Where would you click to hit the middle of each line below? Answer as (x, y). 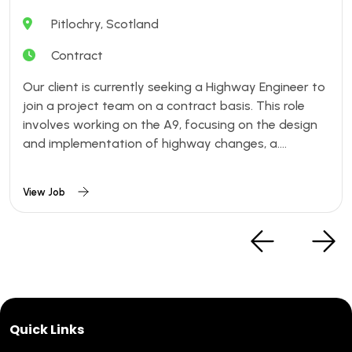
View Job (44, 192)
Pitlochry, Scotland (105, 24)
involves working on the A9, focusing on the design (170, 125)
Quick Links (47, 330)
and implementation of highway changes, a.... (155, 144)
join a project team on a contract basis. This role (164, 106)
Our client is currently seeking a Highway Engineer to (174, 87)
